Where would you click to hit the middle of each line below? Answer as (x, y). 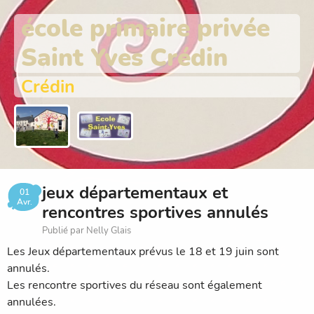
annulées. (32, 302)
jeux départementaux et (135, 192)
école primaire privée (145, 28)
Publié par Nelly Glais (87, 230)
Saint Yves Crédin (124, 58)
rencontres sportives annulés (155, 212)
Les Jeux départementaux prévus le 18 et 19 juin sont (143, 251)
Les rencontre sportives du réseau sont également (135, 285)
